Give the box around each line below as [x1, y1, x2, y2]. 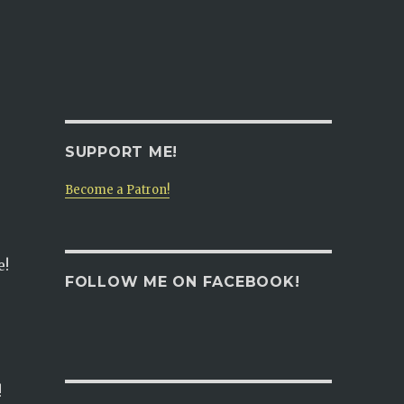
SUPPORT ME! [64, 143, 179, 161]
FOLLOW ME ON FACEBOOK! [64, 273, 300, 290]
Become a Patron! [64, 182, 170, 197]
